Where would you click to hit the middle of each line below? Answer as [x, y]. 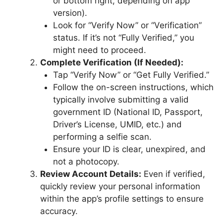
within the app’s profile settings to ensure [122, 198]
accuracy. [59, 211]
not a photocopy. [86, 161]
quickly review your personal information [120, 186]
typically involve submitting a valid [121, 99]
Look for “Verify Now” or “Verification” [127, 25]
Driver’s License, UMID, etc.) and [117, 124]
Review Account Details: [91, 174]
